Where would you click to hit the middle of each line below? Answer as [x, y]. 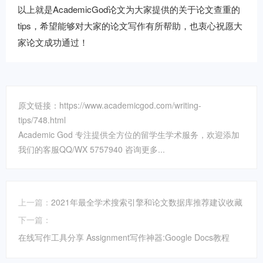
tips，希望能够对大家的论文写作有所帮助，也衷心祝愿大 [130, 26]
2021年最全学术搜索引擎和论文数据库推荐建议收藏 [147, 202]
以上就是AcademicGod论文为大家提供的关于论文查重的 [129, 9]
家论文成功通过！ [53, 42]
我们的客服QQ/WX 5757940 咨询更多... [92, 149]
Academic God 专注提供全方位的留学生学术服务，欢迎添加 [129, 134]
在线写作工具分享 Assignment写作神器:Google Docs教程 [124, 237]
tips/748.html [42, 120]
